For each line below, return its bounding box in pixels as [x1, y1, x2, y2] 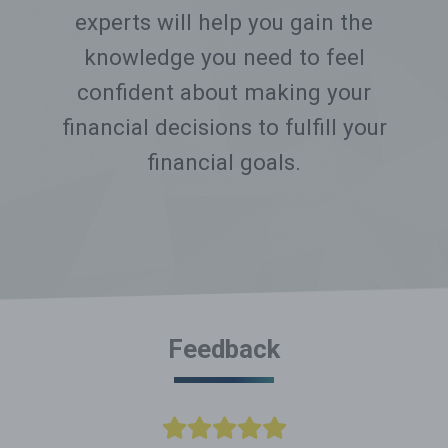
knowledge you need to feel [83, 44, 365, 71]
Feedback [168, 334, 280, 365]
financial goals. [147, 149, 301, 176]
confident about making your [77, 79, 371, 106]
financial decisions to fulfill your [61, 114, 387, 141]
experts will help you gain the [75, 9, 373, 36]
